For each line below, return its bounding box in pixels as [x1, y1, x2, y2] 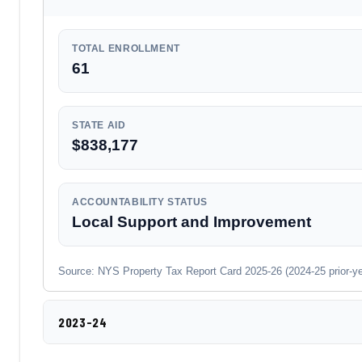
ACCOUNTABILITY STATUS [72, 196, 208, 208]
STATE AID [72, 120, 126, 131]
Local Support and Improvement [72, 213, 311, 230]
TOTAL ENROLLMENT [72, 43, 180, 54]
